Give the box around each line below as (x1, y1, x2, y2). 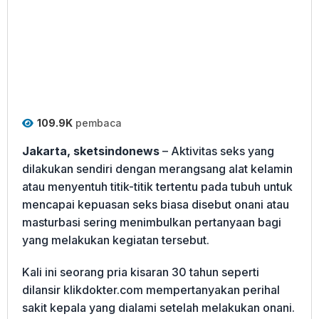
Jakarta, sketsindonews (22, 143, 159, 158)
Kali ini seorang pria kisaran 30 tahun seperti (22, 264, 259, 279)
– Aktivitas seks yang (159, 143, 274, 158)
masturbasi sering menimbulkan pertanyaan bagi (22, 214, 281, 229)
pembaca (73, 116, 122, 129)
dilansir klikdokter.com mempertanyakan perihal (22, 282, 280, 297)
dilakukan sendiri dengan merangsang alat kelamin (22, 161, 293, 176)
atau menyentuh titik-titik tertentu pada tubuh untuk (22, 179, 293, 194)
